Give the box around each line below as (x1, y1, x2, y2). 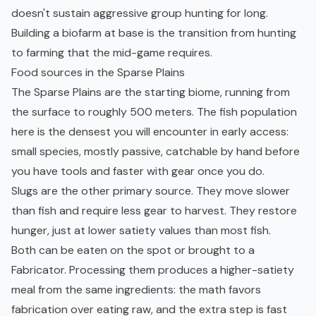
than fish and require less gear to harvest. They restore (11, 203, 297, 219)
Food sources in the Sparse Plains (11, 65, 185, 80)
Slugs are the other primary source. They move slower (11, 183, 290, 199)
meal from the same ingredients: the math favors (11, 282, 261, 298)
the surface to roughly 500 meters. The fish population (11, 104, 297, 120)
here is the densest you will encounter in (11, 124, 221, 140)
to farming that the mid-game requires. (11, 45, 212, 61)
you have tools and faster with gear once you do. (11, 164, 265, 179)
